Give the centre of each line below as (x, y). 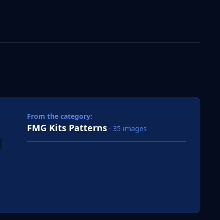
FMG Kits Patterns (67, 128)
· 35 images (128, 129)
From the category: (60, 116)
